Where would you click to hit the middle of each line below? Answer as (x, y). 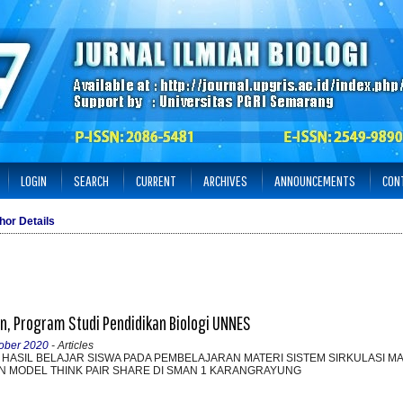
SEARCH (91, 180)
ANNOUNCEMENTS (315, 180)
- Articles (71, 345)
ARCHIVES (225, 180)
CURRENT (156, 180)
